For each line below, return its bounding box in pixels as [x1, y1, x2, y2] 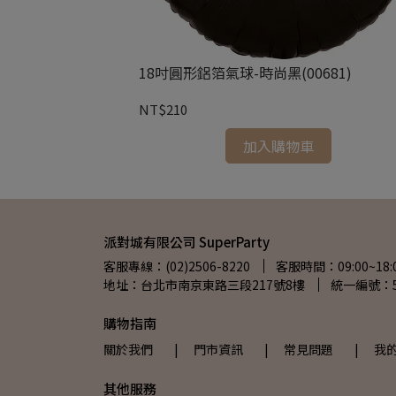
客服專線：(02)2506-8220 [103, 257, 250, 275]
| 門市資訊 [174, 340, 243, 358]
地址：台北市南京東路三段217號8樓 [103, 276, 305, 293]
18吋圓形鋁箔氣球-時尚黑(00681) [138, 61, 352, 83]
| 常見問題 [264, 340, 333, 358]
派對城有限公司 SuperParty [103, 232, 270, 251]
